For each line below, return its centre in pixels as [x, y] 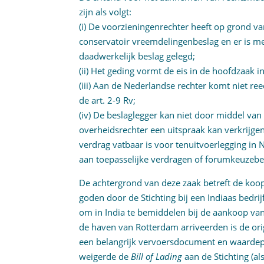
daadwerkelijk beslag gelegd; [137, 56]
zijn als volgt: [105, 12]
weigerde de [105, 256]
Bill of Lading [158, 256]
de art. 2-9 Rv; [108, 100]
